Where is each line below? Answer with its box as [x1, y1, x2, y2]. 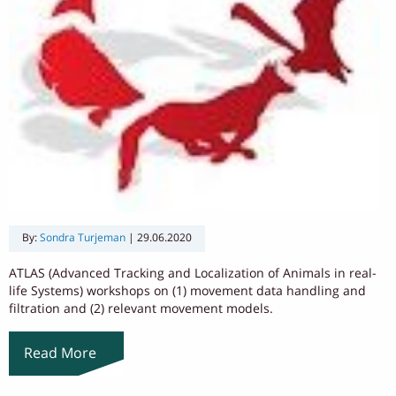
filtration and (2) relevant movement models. [9, 301, 273, 316]
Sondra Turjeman [40, 231, 126, 245]
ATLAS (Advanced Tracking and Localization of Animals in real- [9, 265, 377, 281]
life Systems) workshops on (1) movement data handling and [9, 283, 366, 299]
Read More [23, 344, 96, 362]
